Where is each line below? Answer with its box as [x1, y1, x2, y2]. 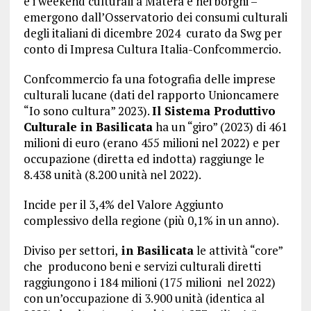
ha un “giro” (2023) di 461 [152, 119, 287, 135]
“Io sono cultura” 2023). [23, 103, 152, 119]
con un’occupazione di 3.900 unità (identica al [23, 290, 264, 307]
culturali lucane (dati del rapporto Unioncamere [23, 87, 279, 103]
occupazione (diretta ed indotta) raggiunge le [23, 151, 264, 167]
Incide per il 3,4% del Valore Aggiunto [23, 196, 224, 213]
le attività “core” [193, 242, 283, 259]
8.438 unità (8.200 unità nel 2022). [23, 167, 201, 183]
